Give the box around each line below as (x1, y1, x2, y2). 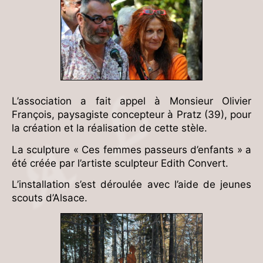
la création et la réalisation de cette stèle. (12, 122, 207, 134)
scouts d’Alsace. (12, 192, 87, 204)
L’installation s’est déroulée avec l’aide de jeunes (12, 178, 251, 191)
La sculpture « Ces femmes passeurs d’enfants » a (12, 143, 251, 156)
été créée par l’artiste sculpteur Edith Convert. (12, 157, 228, 169)
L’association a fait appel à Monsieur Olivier (12, 95, 251, 107)
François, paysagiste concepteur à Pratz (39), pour (12, 108, 251, 120)
